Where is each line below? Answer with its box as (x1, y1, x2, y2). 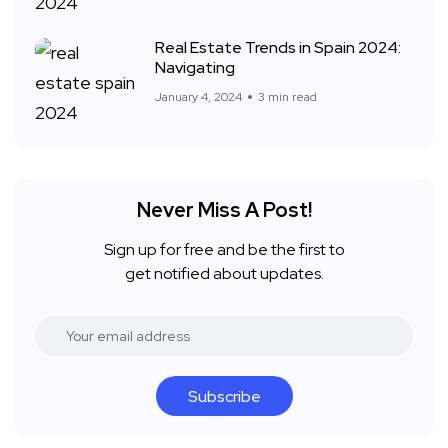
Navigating (155, 57, 235, 79)
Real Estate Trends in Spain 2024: (155, 37, 401, 59)
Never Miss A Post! (136, 197, 312, 224)
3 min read (258, 89, 317, 106)
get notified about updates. (124, 263, 324, 285)
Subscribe (187, 386, 261, 408)
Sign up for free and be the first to (103, 239, 345, 261)
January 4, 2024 (155, 89, 242, 106)
